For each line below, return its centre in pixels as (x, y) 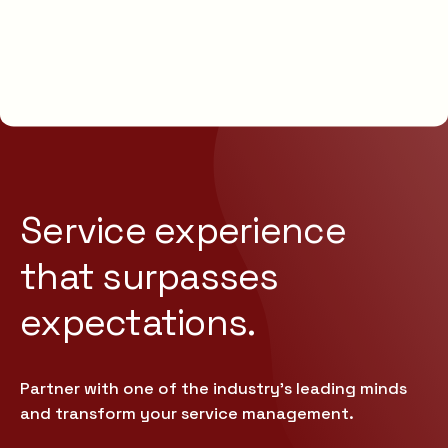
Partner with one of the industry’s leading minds (213, 389)
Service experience (183, 231)
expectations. (138, 323)
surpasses (190, 277)
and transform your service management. (187, 414)
